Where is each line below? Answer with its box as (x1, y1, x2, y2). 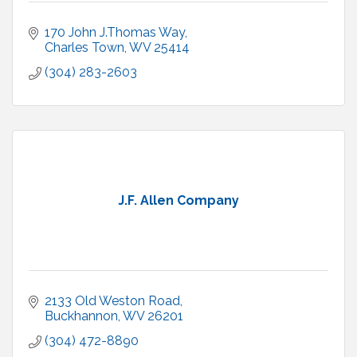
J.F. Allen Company (118, 193, 239, 209)
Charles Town (45, 40, 124, 56)
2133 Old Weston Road (45, 293, 180, 309)
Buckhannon (45, 308, 118, 324)
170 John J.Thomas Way (45, 25, 185, 41)
